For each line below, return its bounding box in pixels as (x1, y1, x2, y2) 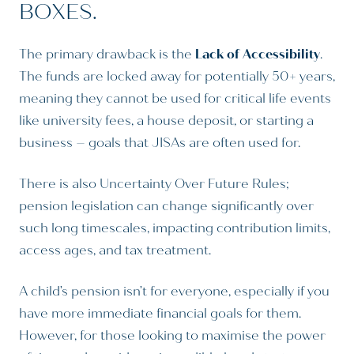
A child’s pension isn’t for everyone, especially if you (19, 284, 330, 299)
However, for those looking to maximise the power (19, 328, 326, 344)
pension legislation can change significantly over (19, 198, 314, 214)
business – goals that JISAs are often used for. (19, 135, 300, 151)
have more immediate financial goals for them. (19, 306, 301, 322)
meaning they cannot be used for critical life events (19, 91, 331, 107)
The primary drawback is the (19, 47, 195, 62)
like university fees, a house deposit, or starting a (19, 113, 314, 129)
